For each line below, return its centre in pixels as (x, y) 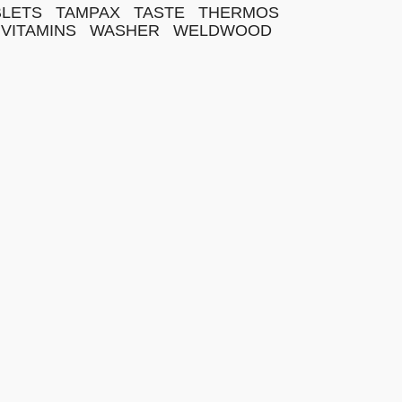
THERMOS (239, 13)
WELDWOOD (223, 31)
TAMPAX (88, 13)
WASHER (125, 31)
